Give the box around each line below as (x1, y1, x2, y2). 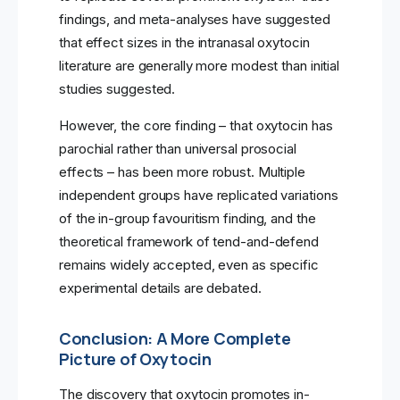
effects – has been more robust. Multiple (59, 163, 305, 181)
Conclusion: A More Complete (59, 328, 291, 350)
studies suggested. (59, 80, 176, 98)
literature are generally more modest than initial (59, 57, 340, 75)
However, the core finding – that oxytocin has (59, 117, 333, 135)
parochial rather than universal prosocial (59, 140, 296, 158)
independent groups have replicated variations (59, 187, 338, 204)
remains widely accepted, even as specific (59, 256, 319, 274)
